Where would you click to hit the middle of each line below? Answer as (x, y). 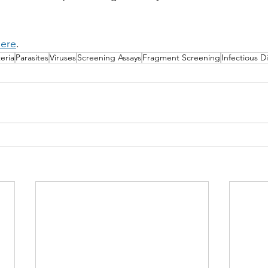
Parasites (32, 57)
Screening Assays (109, 57)
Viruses (63, 57)
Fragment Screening (181, 57)
